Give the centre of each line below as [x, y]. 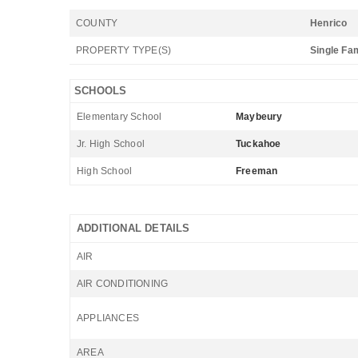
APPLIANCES [108, 318]
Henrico [329, 23]
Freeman [257, 171]
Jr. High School [111, 144]
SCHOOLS [101, 91]
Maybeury [259, 117]
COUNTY [97, 23]
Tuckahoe [259, 144]
